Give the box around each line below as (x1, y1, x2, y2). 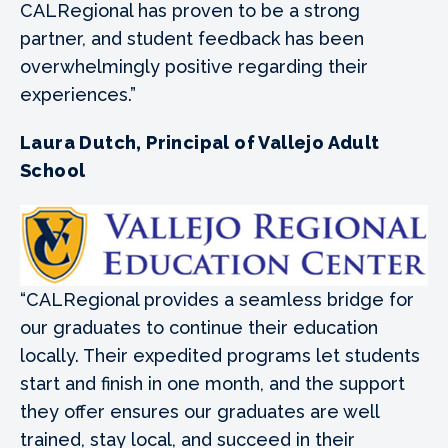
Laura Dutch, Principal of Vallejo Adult (20, 131, 380, 153)
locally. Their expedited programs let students (20, 345, 420, 367)
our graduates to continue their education (20, 317, 378, 339)
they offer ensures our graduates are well (20, 401, 379, 423)
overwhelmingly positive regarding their (20, 55, 368, 77)
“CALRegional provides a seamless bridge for (20, 289, 414, 311)
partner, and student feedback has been (20, 27, 364, 49)
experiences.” (20, 83, 136, 105)
